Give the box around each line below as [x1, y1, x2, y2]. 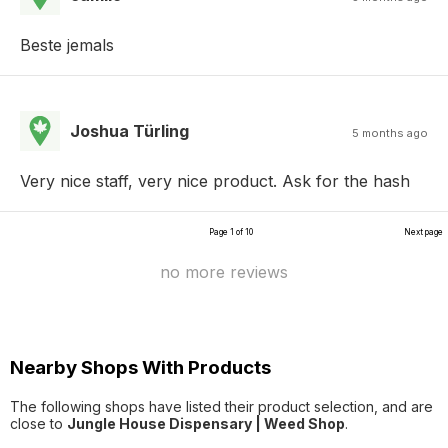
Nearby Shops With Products [10, 356, 271, 380]
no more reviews [160, 262, 288, 283]
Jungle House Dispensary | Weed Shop [67, 414, 345, 432]
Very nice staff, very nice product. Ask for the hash [20, 171, 410, 192]
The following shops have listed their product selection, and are [10, 397, 433, 415]
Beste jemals [20, 35, 114, 56]
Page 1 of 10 [209, 227, 253, 238]
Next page [404, 227, 443, 238]
